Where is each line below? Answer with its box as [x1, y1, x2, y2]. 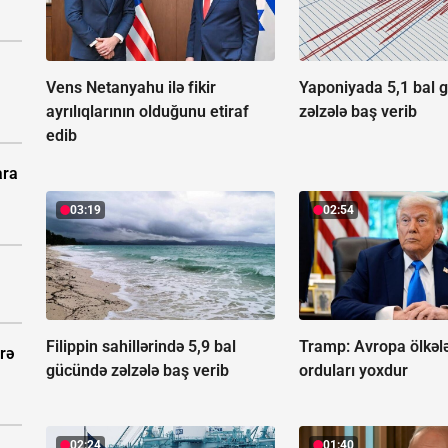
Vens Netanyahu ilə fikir [46, 78, 216, 98]
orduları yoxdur [299, 361, 409, 381]
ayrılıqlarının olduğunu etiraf [46, 102, 249, 122]
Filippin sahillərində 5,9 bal [46, 337, 236, 357]
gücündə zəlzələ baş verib [46, 361, 229, 381]
